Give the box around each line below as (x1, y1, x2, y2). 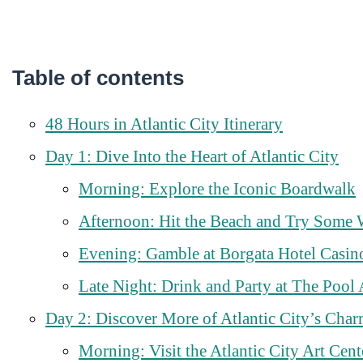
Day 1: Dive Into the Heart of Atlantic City (45, 147, 339, 167)
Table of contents (12, 65, 184, 90)
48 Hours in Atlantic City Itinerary (45, 114, 283, 135)
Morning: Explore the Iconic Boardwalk (79, 179, 356, 199)
